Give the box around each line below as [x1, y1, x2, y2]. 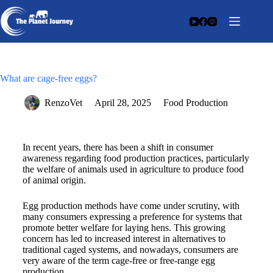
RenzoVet [44, 97, 82, 108]
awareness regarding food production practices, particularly [22, 153, 249, 163]
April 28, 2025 [94, 97, 151, 108]
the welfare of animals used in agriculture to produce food [22, 164, 244, 174]
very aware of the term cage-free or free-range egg [22, 255, 215, 266]
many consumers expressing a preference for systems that [22, 211, 242, 222]
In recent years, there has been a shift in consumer [22, 142, 213, 152]
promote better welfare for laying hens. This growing [22, 222, 225, 233]
